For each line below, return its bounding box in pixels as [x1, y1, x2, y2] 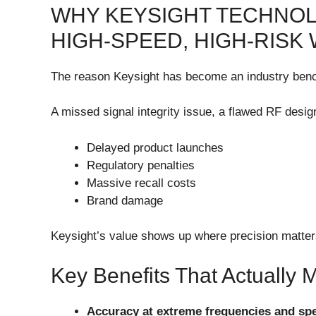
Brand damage [87, 193, 163, 207]
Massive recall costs [87, 176, 196, 190]
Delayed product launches [87, 140, 224, 154]
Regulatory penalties [87, 158, 195, 172]
